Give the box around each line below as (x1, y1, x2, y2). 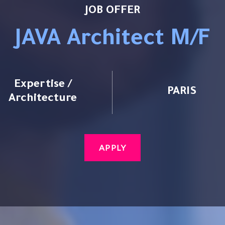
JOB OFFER (85, 5, 140, 18)
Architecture (8, 93, 77, 105)
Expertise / (14, 79, 71, 91)
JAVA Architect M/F (22, 28, 210, 53)
